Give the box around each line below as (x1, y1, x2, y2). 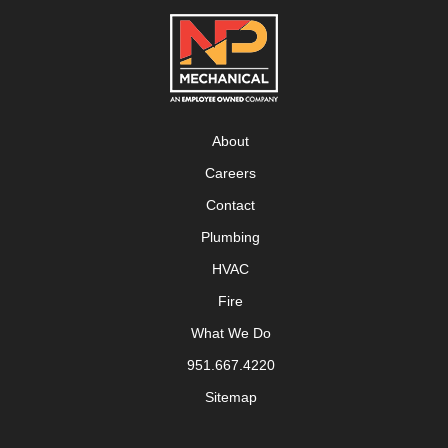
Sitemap (204, 388, 257, 405)
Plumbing (201, 228, 261, 245)
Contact (206, 196, 256, 213)
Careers (205, 164, 257, 181)
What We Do (190, 324, 271, 341)
